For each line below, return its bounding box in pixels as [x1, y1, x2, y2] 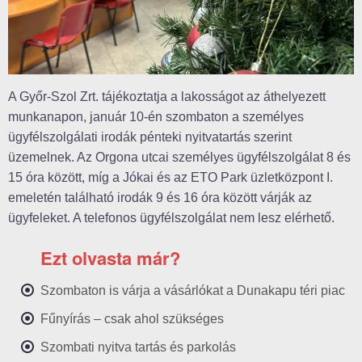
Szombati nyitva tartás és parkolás [40, 340, 236, 354]
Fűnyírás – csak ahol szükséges [40, 312, 224, 326]
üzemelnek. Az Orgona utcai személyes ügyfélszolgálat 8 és [8, 150, 351, 164]
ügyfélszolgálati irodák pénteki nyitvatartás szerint [8, 130, 292, 144]
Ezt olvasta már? [40, 245, 180, 271]
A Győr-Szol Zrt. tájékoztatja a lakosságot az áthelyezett [8, 90, 326, 103]
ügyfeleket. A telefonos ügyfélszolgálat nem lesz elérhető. [8, 211, 335, 225]
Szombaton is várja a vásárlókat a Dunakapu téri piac [40, 284, 345, 297]
